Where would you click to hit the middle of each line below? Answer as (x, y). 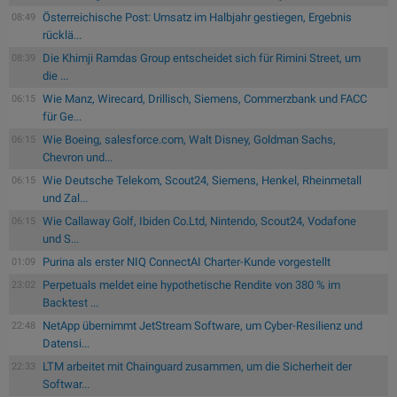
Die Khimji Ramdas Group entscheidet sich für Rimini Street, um (202, 58)
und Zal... (65, 198)
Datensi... (66, 343)
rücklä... (62, 35)
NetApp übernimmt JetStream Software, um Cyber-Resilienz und (202, 325)
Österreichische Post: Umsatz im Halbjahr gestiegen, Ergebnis (197, 17)
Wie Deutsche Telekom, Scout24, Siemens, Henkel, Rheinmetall (202, 180)
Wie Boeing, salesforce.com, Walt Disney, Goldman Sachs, (189, 139)
